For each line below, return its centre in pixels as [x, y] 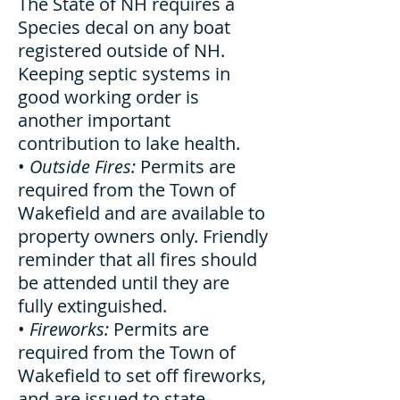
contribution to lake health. [129, 143]
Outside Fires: [83, 167]
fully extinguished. [92, 306]
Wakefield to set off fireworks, [142, 375]
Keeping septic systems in [124, 74]
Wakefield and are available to [142, 213]
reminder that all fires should [137, 259]
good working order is [108, 97]
